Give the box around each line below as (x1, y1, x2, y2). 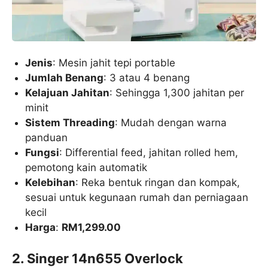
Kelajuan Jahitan (25, 87, 110, 99)
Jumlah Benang (25, 72, 104, 84)
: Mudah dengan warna (115, 117, 227, 129)
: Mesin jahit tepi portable (53, 57, 176, 69)
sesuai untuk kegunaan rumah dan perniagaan (25, 191, 249, 204)
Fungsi (25, 147, 60, 159)
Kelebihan (25, 176, 76, 189)
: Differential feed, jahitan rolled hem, (59, 147, 239, 159)
